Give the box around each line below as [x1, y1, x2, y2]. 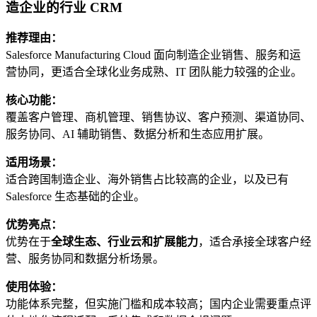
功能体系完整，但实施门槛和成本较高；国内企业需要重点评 [6, 298, 311, 311]
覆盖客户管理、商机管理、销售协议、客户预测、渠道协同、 [6, 111, 311, 124]
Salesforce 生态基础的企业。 [6, 190, 145, 203]
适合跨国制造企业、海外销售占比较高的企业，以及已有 [6, 173, 289, 186]
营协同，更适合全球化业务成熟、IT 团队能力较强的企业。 [6, 66, 302, 79]
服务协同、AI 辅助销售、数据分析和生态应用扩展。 [6, 128, 270, 141]
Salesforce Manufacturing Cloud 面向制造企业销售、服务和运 [6, 49, 301, 62]
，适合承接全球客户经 [198, 236, 311, 248]
